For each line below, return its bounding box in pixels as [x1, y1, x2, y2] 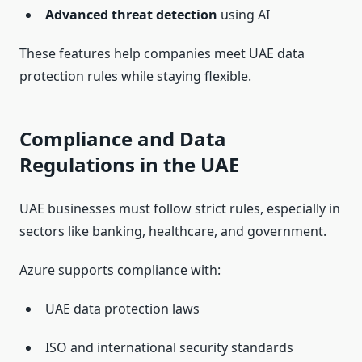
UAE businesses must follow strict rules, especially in [19, 200, 340, 218]
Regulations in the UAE [19, 151, 239, 179]
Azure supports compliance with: [19, 261, 221, 280]
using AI [217, 6, 270, 24]
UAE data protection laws [45, 300, 200, 318]
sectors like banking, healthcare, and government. [19, 222, 326, 241]
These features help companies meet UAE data [19, 44, 305, 63]
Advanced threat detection [45, 6, 217, 24]
